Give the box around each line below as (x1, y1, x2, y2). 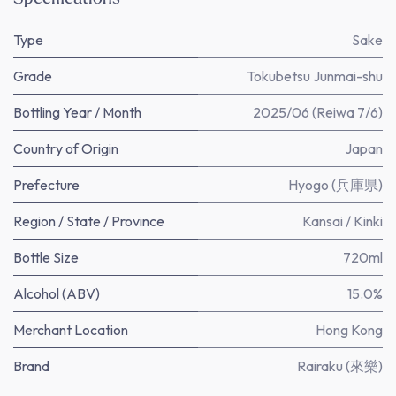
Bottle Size (13, 248, 79, 266)
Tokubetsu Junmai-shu (247, 67, 383, 85)
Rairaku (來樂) (297, 357, 383, 375)
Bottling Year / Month (13, 103, 141, 121)
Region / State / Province (13, 212, 164, 230)
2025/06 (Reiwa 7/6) (253, 103, 383, 121)
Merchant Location (13, 321, 128, 339)
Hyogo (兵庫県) (288, 176, 383, 194)
